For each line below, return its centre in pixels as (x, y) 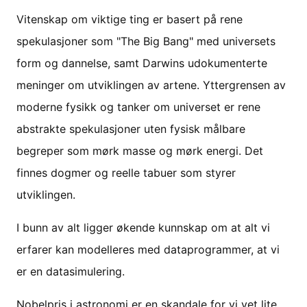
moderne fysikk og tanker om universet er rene (138, 107)
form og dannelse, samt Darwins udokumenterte (142, 63)
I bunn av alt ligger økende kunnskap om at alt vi (143, 227)
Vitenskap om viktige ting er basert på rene (130, 19)
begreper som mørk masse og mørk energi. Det (140, 150)
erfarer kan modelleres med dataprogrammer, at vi (148, 249)
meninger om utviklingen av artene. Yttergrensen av (151, 85)
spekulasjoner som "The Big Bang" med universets (146, 41)
